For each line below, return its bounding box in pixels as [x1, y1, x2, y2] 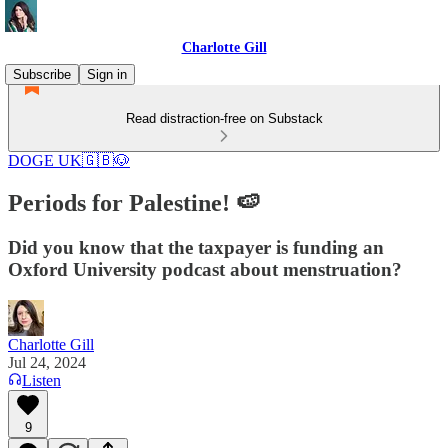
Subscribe [13, 67, 71, 82]
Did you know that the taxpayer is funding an [8, 236, 384, 258]
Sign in [87, 67, 127, 82]
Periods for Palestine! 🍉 [8, 189, 260, 216]
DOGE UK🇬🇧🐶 [8, 152, 130, 169]
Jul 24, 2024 [8, 353, 86, 371]
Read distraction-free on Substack [125, 111, 323, 126]
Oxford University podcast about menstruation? [8, 258, 402, 280]
